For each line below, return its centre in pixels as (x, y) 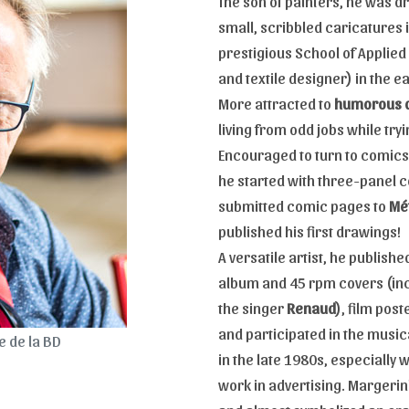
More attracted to (276, 103)
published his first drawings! (309, 231)
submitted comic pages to (304, 205)
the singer (252, 307)
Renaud (311, 307)
